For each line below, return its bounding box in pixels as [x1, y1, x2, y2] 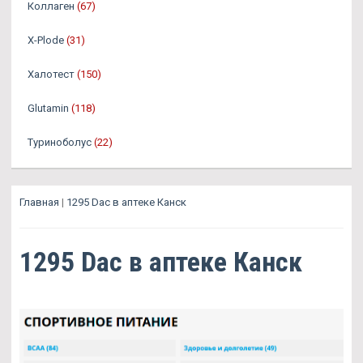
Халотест [28, 68, 75, 81]
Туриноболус [28, 136, 92, 149]
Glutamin [28, 102, 69, 115]
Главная [19, 196, 59, 209]
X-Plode [28, 34, 64, 47]
